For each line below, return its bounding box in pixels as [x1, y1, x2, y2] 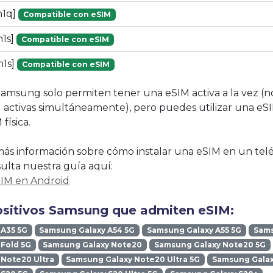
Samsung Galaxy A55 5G [146, 225, 241, 235]
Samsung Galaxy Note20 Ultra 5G [66, 255, 200, 264]
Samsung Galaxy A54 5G [39, 225, 135, 235]
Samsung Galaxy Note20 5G [154, 240, 266, 250]
